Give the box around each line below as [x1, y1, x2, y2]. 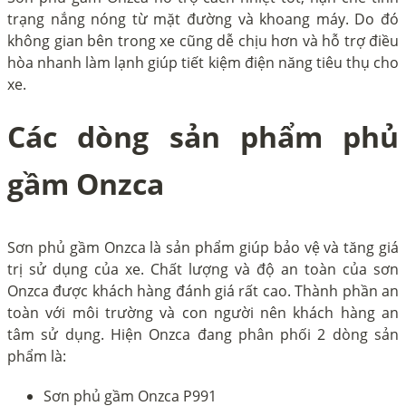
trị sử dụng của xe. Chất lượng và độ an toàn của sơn [7, 258, 399, 279]
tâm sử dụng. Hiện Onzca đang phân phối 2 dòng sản [7, 324, 399, 344]
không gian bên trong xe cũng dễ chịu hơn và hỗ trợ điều [7, 30, 399, 51]
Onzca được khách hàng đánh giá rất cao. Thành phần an [7, 280, 399, 301]
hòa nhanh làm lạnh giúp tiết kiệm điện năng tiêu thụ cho [7, 52, 399, 72]
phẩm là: [7, 345, 73, 366]
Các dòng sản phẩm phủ [7, 116, 399, 156]
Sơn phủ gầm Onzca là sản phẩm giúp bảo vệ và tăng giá [7, 237, 399, 257]
